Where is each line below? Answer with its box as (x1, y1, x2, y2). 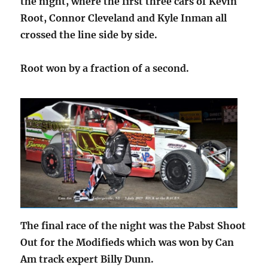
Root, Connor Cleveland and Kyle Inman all (20, 12, 227, 25)
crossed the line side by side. (20, 29, 158, 41)
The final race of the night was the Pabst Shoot (20, 220, 246, 232)
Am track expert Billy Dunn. (20, 253, 154, 266)
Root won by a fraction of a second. (20, 62, 190, 75)
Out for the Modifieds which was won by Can (20, 236, 234, 249)
